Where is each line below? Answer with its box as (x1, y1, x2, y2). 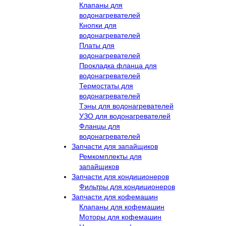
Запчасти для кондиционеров (72, 173, 169, 181)
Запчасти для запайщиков (72, 142, 158, 150)
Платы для (79, 41, 115, 49)
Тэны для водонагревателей (79, 102, 174, 110)
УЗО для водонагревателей (79, 112, 171, 120)
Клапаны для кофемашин (79, 203, 164, 211)
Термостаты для (79, 82, 133, 90)
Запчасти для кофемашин (72, 193, 158, 201)
